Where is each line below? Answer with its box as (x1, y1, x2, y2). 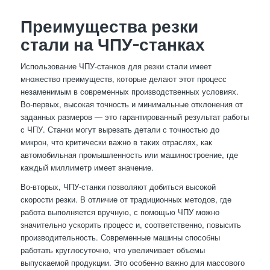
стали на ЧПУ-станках (20, 33, 205, 54)
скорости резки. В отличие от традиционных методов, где (20, 193, 231, 205)
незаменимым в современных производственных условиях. (20, 85, 239, 97)
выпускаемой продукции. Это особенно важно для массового (20, 256, 245, 268)
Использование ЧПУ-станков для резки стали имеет (20, 60, 212, 72)
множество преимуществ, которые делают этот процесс (20, 72, 227, 84)
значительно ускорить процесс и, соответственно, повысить (20, 218, 241, 230)
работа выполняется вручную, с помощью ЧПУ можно (20, 206, 219, 218)
